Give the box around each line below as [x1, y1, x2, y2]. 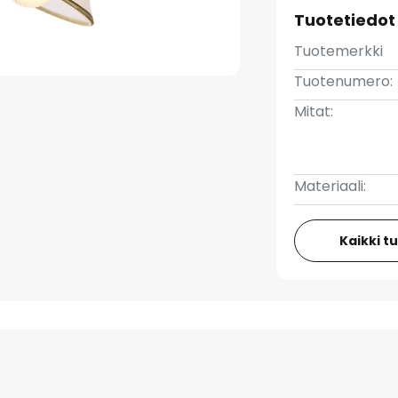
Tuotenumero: [294, 71, 394, 92]
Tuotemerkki [294, 41, 384, 61]
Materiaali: [294, 176, 367, 196]
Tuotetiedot [294, 9, 396, 31]
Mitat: [294, 101, 334, 122]
